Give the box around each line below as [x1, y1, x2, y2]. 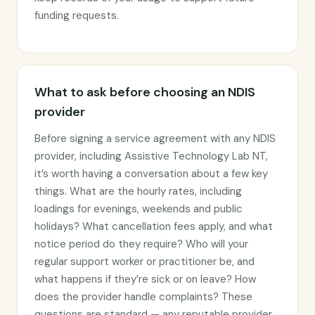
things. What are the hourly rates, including [34, 184, 242, 198]
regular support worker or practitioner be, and [34, 255, 255, 269]
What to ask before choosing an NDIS [34, 84, 255, 101]
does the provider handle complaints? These [34, 290, 252, 304]
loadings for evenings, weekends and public [34, 202, 243, 216]
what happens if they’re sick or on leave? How [34, 272, 256, 286]
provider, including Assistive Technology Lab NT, [34, 149, 268, 163]
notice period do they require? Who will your [34, 237, 248, 251]
